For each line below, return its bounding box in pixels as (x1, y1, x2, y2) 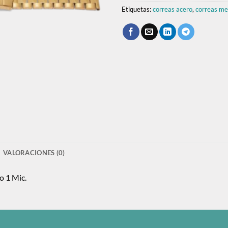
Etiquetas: (122, 5, 153, 13)
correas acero (153, 5, 192, 13)
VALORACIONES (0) (3, 149, 65, 157)
